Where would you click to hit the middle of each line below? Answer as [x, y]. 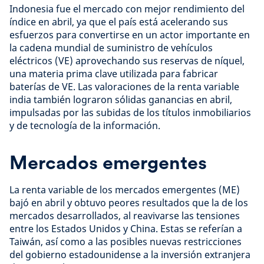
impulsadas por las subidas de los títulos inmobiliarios [130, 113]
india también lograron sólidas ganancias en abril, [121, 100]
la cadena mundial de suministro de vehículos [111, 48]
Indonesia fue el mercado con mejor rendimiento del [127, 9]
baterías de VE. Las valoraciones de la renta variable [124, 87]
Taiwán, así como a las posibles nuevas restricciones [126, 242]
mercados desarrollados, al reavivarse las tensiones [125, 216]
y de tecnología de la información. [85, 126]
